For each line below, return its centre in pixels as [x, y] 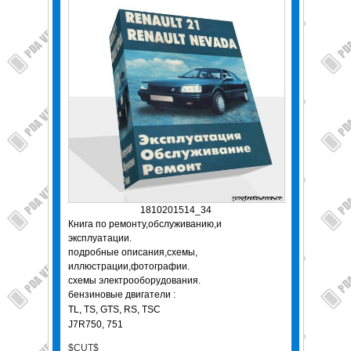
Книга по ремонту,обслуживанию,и [145, 224]
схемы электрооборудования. [134, 281]
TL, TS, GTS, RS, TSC [115, 310]
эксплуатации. [100, 239]
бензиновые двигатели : [121, 295]
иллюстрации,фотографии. [128, 267]
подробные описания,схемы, [132, 253]
